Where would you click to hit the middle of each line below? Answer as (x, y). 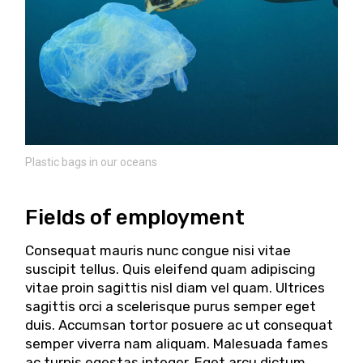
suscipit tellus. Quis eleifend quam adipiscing (171, 269)
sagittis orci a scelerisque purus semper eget (171, 306)
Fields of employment (135, 217)
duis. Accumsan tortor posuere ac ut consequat (179, 325)
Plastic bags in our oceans (92, 162)
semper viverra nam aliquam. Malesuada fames (177, 343)
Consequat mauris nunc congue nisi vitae (158, 250)
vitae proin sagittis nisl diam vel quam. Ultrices (175, 287)
